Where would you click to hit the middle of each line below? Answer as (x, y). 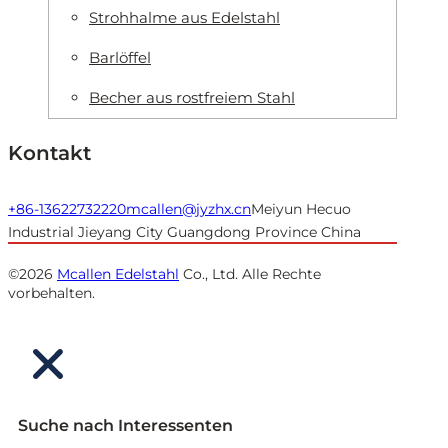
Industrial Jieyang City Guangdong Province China (184, 231)
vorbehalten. (51, 292)
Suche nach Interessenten (125, 425)
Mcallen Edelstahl (118, 273)
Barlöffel (120, 57)
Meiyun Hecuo (301, 208)
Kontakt (49, 152)
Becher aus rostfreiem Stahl (192, 97)
